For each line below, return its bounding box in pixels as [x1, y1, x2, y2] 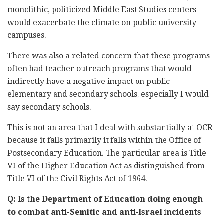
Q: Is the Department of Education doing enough [7, 194, 203, 204]
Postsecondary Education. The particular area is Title [7, 148, 206, 158]
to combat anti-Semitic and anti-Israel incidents [7, 207, 201, 217]
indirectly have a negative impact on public [7, 76, 170, 86]
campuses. [7, 30, 46, 40]
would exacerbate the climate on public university [7, 17, 196, 27]
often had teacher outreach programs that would [7, 63, 192, 73]
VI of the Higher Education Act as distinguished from [7, 161, 205, 170]
